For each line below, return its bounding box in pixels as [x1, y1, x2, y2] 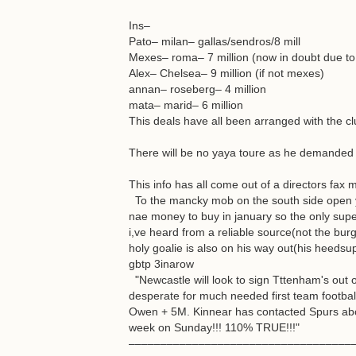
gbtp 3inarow [129, 257, 194, 270]
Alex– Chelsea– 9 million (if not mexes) [129, 67, 324, 79]
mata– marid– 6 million [129, 99, 243, 111]
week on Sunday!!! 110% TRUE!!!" [129, 321, 300, 334]
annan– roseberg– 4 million [129, 83, 266, 95]
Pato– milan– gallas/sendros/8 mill [129, 35, 300, 48]
